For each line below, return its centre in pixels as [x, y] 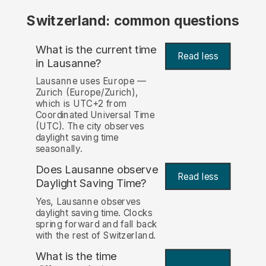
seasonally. [59, 149]
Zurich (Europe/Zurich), [87, 93]
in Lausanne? [68, 63]
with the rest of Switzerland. [96, 235]
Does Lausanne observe [96, 170]
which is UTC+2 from [81, 104]
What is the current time [96, 49]
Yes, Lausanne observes [88, 201]
